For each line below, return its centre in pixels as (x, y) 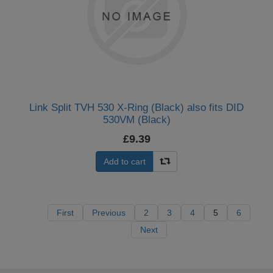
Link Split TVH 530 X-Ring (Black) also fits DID (136, 108)
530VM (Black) (136, 120)
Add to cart (125, 161)
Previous (108, 213)
